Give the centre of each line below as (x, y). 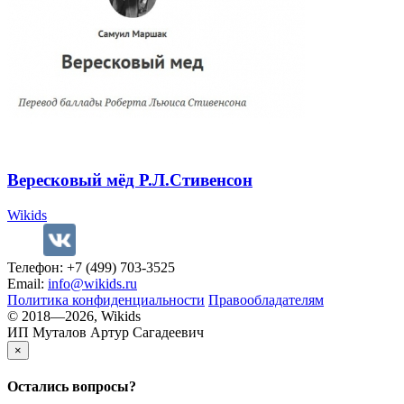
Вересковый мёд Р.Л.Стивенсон (130, 179)
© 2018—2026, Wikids (74, 316)
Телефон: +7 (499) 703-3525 (91, 267)
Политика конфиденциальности (106, 299)
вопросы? (104, 386)
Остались (40, 386)
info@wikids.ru (92, 283)
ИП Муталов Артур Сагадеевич (106, 332)
